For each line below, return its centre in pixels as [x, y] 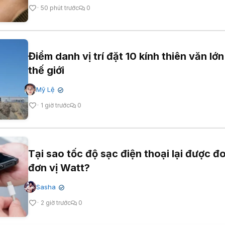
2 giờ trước [56, 203]
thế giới [46, 71]
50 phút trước [60, 8]
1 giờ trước [55, 105]
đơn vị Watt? [59, 168]
